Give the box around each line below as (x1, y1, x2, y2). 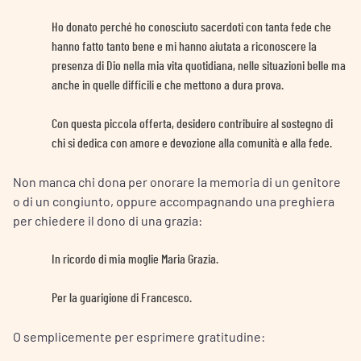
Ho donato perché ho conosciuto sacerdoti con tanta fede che (52, 20, 331, 34)
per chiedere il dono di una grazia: (13, 212, 202, 228)
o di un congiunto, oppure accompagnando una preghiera (13, 193, 334, 209)
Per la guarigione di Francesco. (52, 291, 192, 305)
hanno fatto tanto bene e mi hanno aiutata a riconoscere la (52, 39, 317, 53)
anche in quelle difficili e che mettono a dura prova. (52, 78, 286, 92)
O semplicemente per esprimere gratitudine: (13, 328, 265, 344)
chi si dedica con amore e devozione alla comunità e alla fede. (52, 136, 332, 150)
